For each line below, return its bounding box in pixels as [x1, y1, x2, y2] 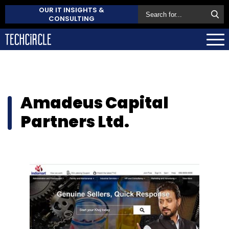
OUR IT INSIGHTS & [39, 5, 104, 15]
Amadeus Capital [20, 91, 169, 114]
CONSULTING [49, 14, 95, 24]
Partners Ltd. [20, 110, 129, 133]
